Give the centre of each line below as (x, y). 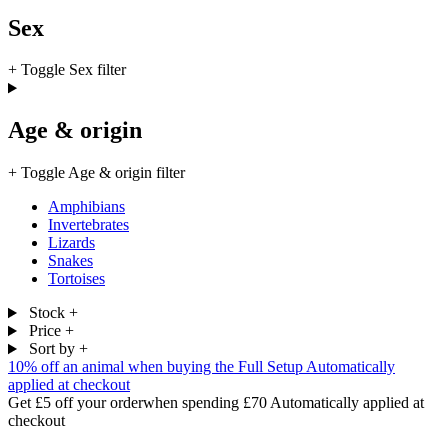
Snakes (70, 261)
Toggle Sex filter (73, 70)
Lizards (71, 243)
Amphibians (86, 207)
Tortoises (76, 279)
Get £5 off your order (75, 403)
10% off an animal (66, 367)
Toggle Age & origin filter (103, 173)
